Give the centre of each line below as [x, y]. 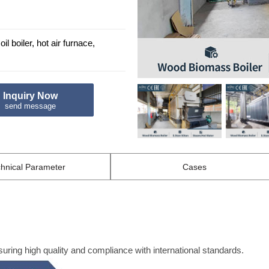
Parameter [45, 167]
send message [31, 106]
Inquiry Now [31, 95]
